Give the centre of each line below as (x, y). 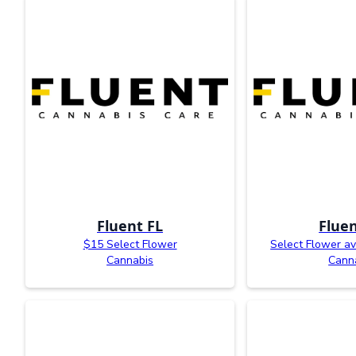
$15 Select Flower (130, 244)
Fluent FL (130, 225)
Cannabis (130, 260)
